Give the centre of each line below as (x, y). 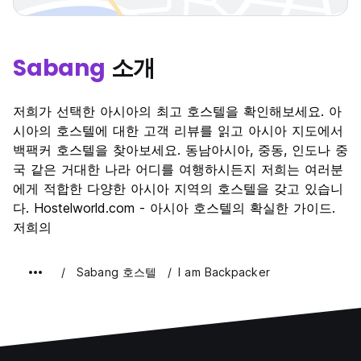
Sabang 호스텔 (117, 272)
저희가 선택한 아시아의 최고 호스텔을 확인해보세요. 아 (177, 112)
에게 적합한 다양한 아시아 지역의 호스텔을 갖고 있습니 (178, 189)
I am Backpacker (224, 272)
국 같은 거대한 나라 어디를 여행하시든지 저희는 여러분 (178, 170)
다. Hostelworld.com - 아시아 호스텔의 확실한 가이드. (174, 208)
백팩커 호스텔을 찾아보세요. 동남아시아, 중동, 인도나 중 (180, 150)
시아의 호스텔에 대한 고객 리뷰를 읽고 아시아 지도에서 (178, 131)
